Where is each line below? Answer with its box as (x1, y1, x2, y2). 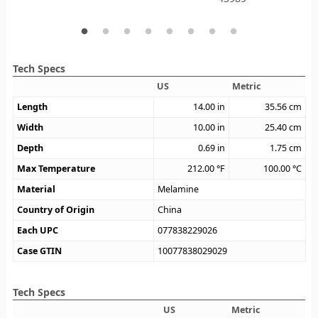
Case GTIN (17, 245, 62, 258)
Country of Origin (17, 204, 95, 216)
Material (17, 183, 56, 196)
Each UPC (17, 224, 59, 237)
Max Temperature (17, 163, 96, 175)
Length (17, 101, 48, 114)
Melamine (158, 183, 199, 196)
